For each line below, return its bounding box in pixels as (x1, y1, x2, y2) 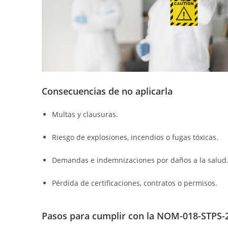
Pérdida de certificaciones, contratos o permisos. (52, 178, 217, 188)
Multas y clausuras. (52, 109, 118, 119)
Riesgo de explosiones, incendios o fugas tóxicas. (52, 132, 218, 142)
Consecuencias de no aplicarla (42, 84, 173, 97)
